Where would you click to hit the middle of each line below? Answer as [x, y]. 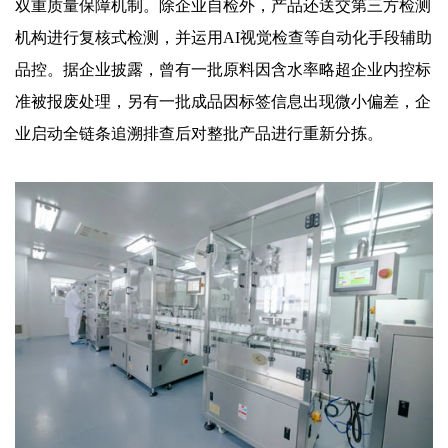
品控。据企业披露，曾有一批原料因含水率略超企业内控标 [223, 69]
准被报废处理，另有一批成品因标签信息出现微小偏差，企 [223, 101]
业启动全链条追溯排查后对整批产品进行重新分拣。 [199, 133]
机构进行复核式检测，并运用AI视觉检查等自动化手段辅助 [223, 37]
